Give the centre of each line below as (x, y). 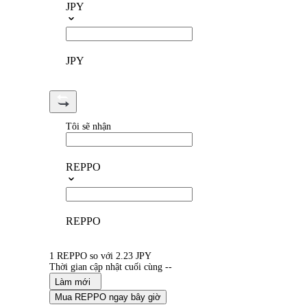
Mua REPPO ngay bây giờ (108, 297)
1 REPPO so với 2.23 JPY (100, 256)
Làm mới (73, 282)
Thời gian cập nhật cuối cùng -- (111, 267)
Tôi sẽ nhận (88, 127)
